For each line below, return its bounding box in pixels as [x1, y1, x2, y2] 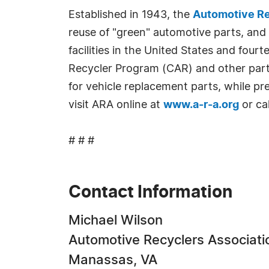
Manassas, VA [68, 253, 157, 267]
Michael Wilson [68, 214, 163, 227]
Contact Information [68, 184, 232, 201]
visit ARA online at [68, 100, 163, 110]
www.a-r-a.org [163, 100, 239, 110]
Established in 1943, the [68, 10, 193, 20]
